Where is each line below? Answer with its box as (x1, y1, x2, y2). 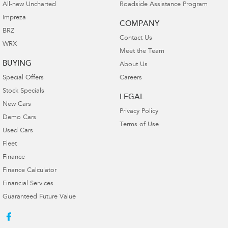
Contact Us (119, 35, 152, 42)
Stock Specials (3, 88, 44, 95)
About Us (119, 61, 148, 68)
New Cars (3, 101, 31, 108)
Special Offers (3, 74, 44, 81)
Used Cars (3, 127, 33, 134)
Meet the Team (119, 48, 164, 55)
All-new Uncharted (3, 1, 56, 8)
